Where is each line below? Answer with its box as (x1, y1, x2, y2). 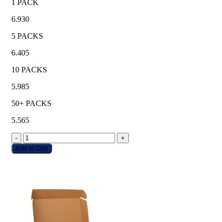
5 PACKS (11, 31, 43, 40)
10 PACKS (11, 65, 47, 74)
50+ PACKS (11, 99, 52, 108)
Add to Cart (15, 144, 48, 152)
